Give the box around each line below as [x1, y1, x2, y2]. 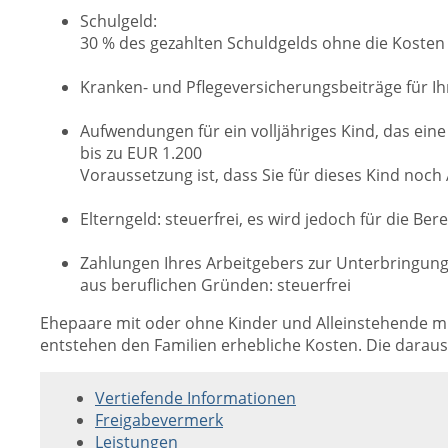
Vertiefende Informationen [95, 387, 296, 409]
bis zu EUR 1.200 [80, 142, 202, 164]
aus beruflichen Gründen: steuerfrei [80, 274, 351, 296]
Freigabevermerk [95, 409, 223, 431]
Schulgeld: [80, 10, 157, 32]
